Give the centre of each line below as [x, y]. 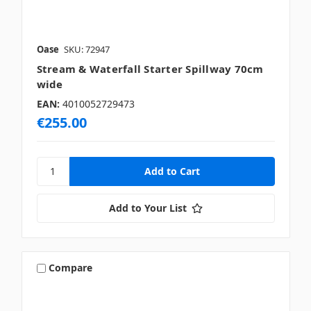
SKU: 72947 [86, 49]
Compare [71, 268]
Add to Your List [148, 208]
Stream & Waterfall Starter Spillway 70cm [150, 68]
